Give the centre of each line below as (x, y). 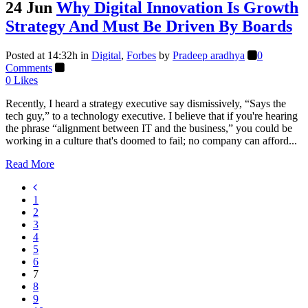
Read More (30, 164)
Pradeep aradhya (209, 55)
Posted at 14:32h (42, 55)
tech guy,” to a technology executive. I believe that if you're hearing (152, 115)
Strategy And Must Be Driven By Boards (149, 26)
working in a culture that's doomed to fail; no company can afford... (151, 140)
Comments (29, 67)
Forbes (141, 55)
